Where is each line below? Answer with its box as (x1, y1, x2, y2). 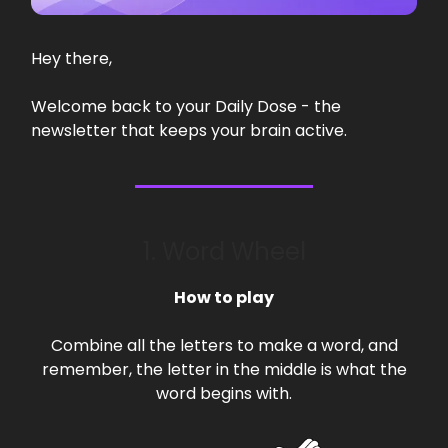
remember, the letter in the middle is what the (41, 357, 407, 381)
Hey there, (31, 46, 112, 70)
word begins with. (156, 381, 292, 405)
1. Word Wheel (142, 234, 306, 268)
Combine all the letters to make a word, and (50, 333, 398, 357)
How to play (174, 285, 274, 309)
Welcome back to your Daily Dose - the (31, 94, 341, 118)
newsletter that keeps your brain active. (31, 118, 347, 142)
